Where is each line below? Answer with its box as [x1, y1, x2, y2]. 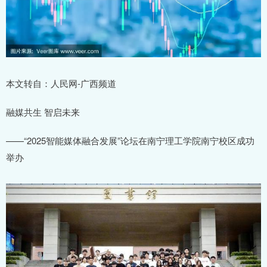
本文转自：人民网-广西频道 [6, 77, 116, 89]
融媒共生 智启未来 [6, 105, 80, 118]
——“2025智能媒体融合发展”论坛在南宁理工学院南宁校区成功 [6, 134, 254, 147]
